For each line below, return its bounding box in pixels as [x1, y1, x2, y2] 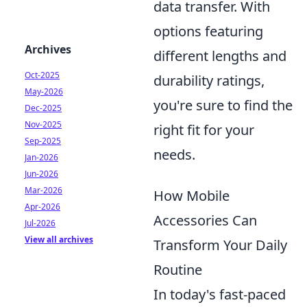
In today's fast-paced [153, 285, 286, 304]
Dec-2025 [25, 102, 62, 114]
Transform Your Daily [153, 236, 287, 254]
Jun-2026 [25, 168, 58, 180]
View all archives [25, 234, 93, 245]
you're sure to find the [153, 96, 293, 114]
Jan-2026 [25, 151, 58, 163]
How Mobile [153, 186, 230, 205]
